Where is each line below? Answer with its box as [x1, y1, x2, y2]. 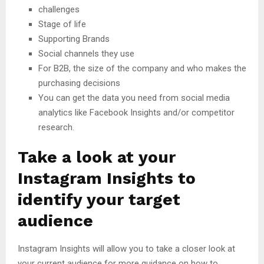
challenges [38, 4, 80, 15]
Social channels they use [38, 48, 134, 60]
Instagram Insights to [18, 169, 196, 189]
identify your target [18, 190, 180, 210]
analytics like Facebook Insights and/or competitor [38, 107, 235, 118]
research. [38, 122, 74, 133]
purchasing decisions [38, 78, 120, 89]
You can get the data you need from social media [38, 93, 230, 104]
